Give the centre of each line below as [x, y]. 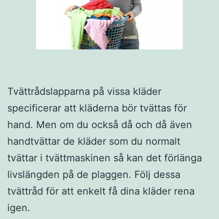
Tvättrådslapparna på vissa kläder [84, 91]
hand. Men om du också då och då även [100, 124]
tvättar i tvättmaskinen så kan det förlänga [105, 158]
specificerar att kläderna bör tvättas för [97, 108]
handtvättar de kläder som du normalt [94, 141]
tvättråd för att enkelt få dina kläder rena [101, 191]
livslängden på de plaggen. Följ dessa [94, 174]
